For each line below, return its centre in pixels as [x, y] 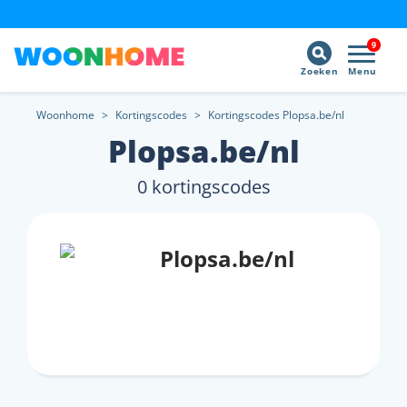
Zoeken [320, 71]
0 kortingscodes [203, 187]
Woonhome [65, 115]
